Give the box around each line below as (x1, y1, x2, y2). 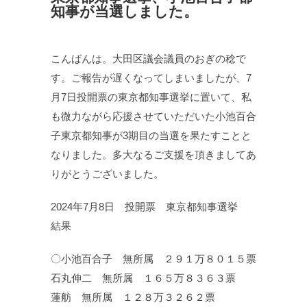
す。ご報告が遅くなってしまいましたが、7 (51, 72, 251, 84)
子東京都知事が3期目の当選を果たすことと (51, 130, 251, 142)
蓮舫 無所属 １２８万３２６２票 (51, 291, 215, 304)
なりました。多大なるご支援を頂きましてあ (51, 149, 256, 161)
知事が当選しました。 (51, 3, 198, 20)
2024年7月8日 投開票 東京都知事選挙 (51, 201, 248, 213)
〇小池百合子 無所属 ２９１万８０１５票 (51, 253, 256, 265)
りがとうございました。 (51, 168, 164, 180)
